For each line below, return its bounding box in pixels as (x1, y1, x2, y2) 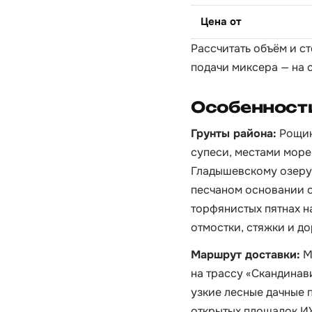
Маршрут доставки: (191, 247, 300, 262)
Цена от (201, 15, 242, 29)
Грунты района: (191, 126, 276, 141)
